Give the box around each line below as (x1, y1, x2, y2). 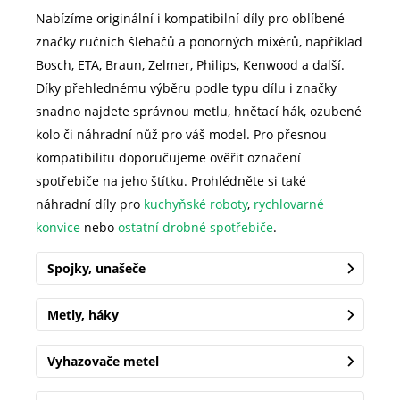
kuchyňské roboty (144, 196, 247, 212)
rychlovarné (254, 196, 324, 212)
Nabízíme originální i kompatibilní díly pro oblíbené (36, 10, 345, 27)
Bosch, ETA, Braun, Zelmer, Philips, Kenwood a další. (36, 56, 345, 73)
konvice (36, 219, 80, 236)
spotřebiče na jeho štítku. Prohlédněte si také (36, 172, 306, 189)
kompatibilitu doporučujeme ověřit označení (36, 149, 301, 166)
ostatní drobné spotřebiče (118, 219, 273, 236)
